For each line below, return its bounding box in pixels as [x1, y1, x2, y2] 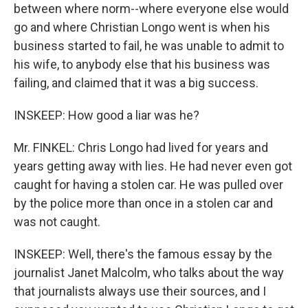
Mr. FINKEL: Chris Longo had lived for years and [14, 140, 268, 155]
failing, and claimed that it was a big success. [14, 76, 258, 90]
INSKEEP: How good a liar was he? [14, 108, 199, 122]
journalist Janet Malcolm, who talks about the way [14, 265, 284, 280]
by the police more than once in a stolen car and [14, 196, 273, 210]
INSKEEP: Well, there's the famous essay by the [14, 247, 272, 261]
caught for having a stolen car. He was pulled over [14, 177, 283, 192]
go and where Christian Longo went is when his [14, 20, 270, 34]
